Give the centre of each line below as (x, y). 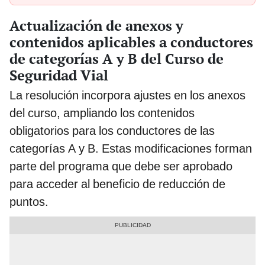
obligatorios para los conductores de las (112, 130)
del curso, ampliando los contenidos (102, 113)
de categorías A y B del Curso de (117, 58)
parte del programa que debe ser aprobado (121, 166)
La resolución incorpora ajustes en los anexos (127, 95)
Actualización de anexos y (96, 25)
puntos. (29, 201)
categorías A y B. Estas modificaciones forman (131, 148)
